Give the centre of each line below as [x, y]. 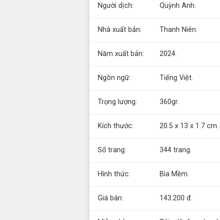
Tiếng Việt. [176, 78]
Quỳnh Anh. [178, 6]
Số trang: [112, 150]
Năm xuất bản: [121, 54]
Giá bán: [110, 198]
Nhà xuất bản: [120, 30]
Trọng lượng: [117, 102]
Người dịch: [116, 6]
